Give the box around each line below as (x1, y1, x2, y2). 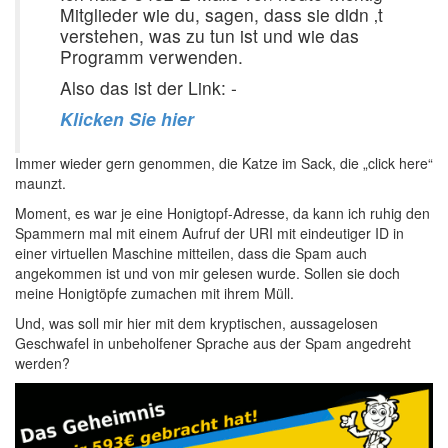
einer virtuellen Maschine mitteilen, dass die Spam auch (15, 243, 367, 263)
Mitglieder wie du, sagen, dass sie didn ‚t (60, 2, 383, 27)
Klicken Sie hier (60, 106, 194, 131)
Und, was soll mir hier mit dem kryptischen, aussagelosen (15, 313, 378, 333)
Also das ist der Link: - (60, 75, 237, 100)
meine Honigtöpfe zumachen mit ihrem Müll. (15, 283, 294, 303)
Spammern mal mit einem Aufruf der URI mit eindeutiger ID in (15, 223, 404, 243)
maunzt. (15, 173, 66, 193)
